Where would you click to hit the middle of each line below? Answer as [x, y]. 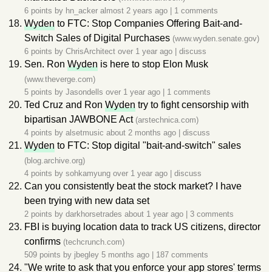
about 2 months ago [142, 133]
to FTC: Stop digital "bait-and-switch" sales [148, 145]
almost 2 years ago [135, 11]
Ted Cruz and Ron [65, 105]
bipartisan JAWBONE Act [79, 119]
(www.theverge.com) [60, 79]
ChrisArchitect [90, 51]
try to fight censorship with [192, 105]
